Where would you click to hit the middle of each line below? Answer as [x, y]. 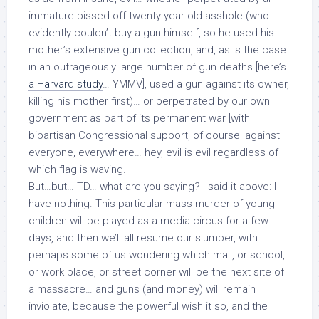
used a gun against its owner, [219, 84]
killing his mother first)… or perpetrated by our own [149, 101]
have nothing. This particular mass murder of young [152, 204]
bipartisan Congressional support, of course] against [154, 135]
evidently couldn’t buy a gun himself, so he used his [151, 33]
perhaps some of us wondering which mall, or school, [157, 255]
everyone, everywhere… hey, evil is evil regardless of [153, 152]
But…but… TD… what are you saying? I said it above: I [152, 187]
